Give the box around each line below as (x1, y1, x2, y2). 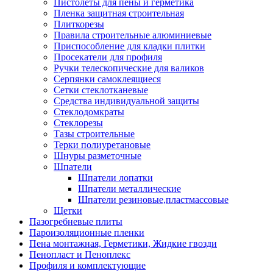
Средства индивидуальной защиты (54, 95, 199, 106)
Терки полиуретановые (54, 139, 151, 150)
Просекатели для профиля (54, 51, 162, 62)
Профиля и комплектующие (29, 260, 146, 271)
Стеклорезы (54, 117, 103, 128)
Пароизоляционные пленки (29, 227, 144, 238)
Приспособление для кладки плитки (54, 40, 205, 51)
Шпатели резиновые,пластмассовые (78, 194, 229, 205)
